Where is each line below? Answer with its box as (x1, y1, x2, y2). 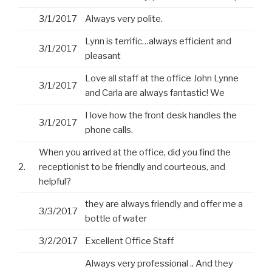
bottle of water (85, 213, 147, 225)
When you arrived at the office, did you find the (39, 147, 231, 158)
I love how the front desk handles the (85, 110, 237, 121)
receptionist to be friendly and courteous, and (39, 161, 225, 173)
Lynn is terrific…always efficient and (85, 36, 231, 47)
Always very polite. (85, 13, 163, 25)
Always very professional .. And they (85, 258, 233, 270)
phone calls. (85, 124, 133, 136)
